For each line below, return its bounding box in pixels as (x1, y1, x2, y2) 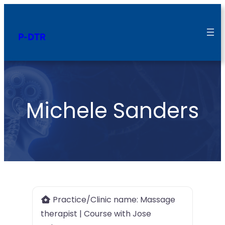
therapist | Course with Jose (41, 207, 151, 219)
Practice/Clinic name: (53, 193, 140, 205)
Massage (140, 193, 175, 205)
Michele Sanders (26, 96, 199, 126)
